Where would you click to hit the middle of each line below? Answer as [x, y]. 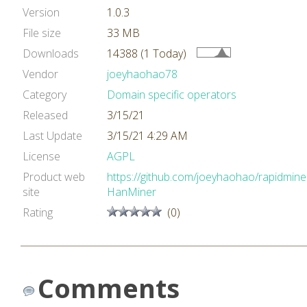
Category [45, 95]
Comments [109, 288]
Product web [54, 177]
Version [41, 12]
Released [45, 115]
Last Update [52, 136]
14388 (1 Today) [147, 53]
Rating [38, 212]
